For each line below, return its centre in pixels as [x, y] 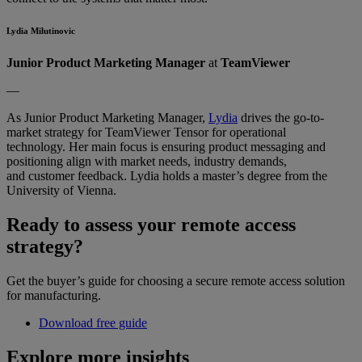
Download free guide [93, 322]
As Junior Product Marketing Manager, [107, 118]
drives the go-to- [281, 118]
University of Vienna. [61, 191]
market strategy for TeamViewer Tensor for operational [146, 133]
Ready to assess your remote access [151, 224]
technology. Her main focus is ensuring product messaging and [166, 147]
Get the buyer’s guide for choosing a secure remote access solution [176, 280]
